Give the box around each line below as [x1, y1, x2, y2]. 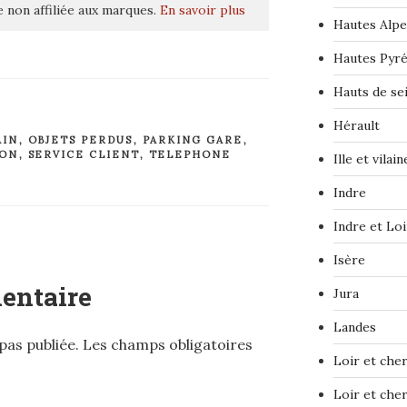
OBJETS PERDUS [27, 134, 134, 147]
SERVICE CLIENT [27, 148, 140, 162]
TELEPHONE [148, 148, 232, 162]
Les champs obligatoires [83, 335, 253, 354]
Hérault [333, 117, 380, 134]
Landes [333, 319, 376, 336]
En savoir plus [160, 2, 245, 19]
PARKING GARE [142, 134, 243, 147]
